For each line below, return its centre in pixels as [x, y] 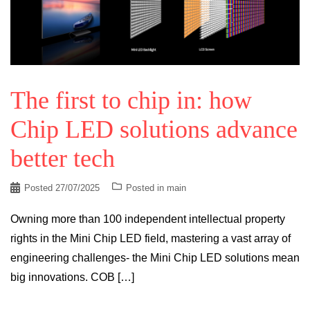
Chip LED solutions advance [154, 130]
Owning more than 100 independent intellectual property [148, 219]
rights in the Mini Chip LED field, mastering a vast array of [151, 239]
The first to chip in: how [131, 101]
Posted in [146, 188]
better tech [63, 159]
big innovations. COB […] [72, 277]
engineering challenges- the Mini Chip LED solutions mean [155, 258]
